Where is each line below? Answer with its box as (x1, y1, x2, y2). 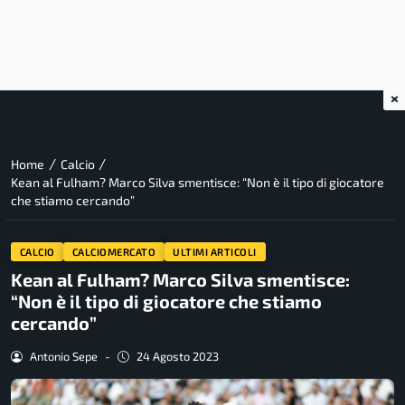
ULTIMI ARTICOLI (173, 245, 257, 258)
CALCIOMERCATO (71, 245, 156, 258)
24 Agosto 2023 (136, 349, 219, 364)
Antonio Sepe (29, 349, 98, 364)
